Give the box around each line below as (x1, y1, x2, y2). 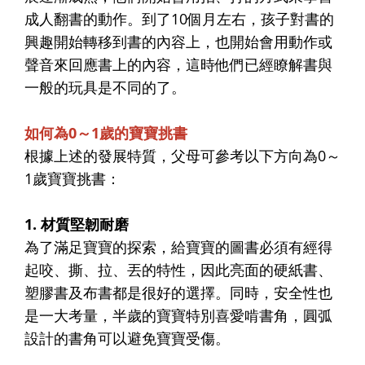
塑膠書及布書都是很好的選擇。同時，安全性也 (24, 282, 332, 302)
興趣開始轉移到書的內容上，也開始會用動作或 (24, 31, 332, 51)
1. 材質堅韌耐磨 (24, 213, 129, 234)
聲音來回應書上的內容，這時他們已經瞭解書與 (24, 54, 332, 74)
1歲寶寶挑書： (24, 168, 121, 188)
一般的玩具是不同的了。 (24, 77, 186, 97)
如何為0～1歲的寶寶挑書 (24, 122, 187, 143)
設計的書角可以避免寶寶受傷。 (24, 328, 230, 348)
